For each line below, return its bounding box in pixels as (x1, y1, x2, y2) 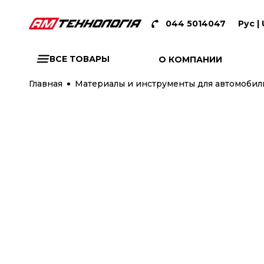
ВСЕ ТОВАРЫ (49, 54, 110, 64)
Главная (28, 78, 62, 89)
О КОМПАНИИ (159, 54, 223, 65)
